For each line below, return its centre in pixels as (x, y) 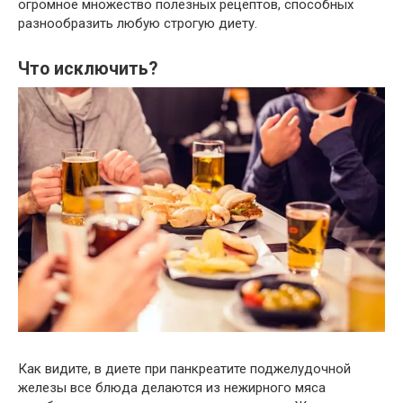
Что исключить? (88, 69)
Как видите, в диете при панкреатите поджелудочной (184, 368)
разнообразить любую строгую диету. (138, 23)
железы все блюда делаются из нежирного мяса (172, 387)
